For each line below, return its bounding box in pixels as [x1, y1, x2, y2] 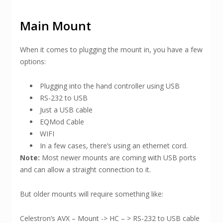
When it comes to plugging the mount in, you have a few [20, 44, 203, 54]
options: [20, 56, 46, 66]
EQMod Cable [40, 116, 84, 126]
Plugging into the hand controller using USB [40, 81, 180, 91]
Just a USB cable [40, 105, 93, 114]
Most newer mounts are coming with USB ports [40, 152, 196, 162]
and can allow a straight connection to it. [20, 164, 153, 174]
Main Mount [20, 17, 91, 34]
